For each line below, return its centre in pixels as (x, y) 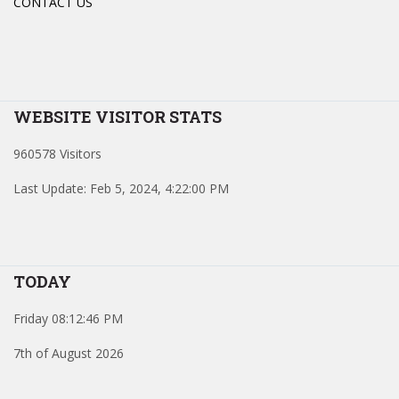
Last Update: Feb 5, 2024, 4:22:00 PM (121, 189)
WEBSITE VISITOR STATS (118, 117)
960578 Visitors (57, 154)
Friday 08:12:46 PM (68, 319)
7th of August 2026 (69, 354)
